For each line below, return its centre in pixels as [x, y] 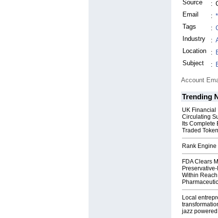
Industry [194, 39]
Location [194, 51]
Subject [193, 63]
